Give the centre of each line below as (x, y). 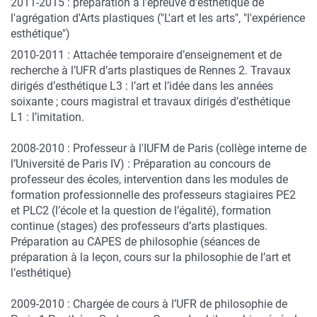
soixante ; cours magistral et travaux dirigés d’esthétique (150, 102)
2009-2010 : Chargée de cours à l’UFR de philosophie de (149, 304)
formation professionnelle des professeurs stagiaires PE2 (153, 195)
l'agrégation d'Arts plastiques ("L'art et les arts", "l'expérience (158, 18)
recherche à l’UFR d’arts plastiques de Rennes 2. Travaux (151, 70)
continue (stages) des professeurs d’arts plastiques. (139, 226)
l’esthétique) (41, 273)
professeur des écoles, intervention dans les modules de (149, 179)
